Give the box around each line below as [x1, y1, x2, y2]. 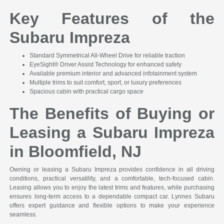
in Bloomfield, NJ [9, 142, 142, 161]
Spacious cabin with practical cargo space [29, 88, 144, 95]
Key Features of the [9, 9, 214, 28]
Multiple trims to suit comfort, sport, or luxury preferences [29, 79, 182, 86]
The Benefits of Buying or [9, 104, 214, 123]
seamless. [9, 211, 37, 218]
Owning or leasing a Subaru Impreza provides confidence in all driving [9, 166, 214, 173]
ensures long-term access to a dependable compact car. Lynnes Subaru [9, 193, 214, 200]
